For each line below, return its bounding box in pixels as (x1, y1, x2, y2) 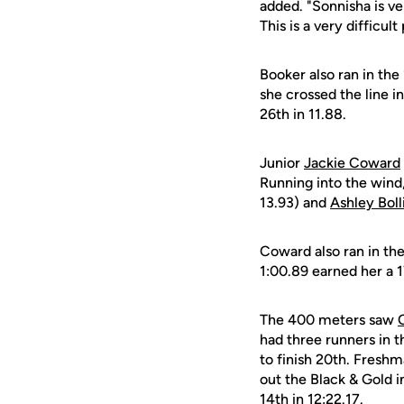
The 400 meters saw (260, 311, 398, 328)
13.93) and (260, 194, 330, 211)
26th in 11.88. (260, 106, 346, 123)
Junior (260, 154, 304, 171)
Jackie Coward (304, 154, 400, 171)
